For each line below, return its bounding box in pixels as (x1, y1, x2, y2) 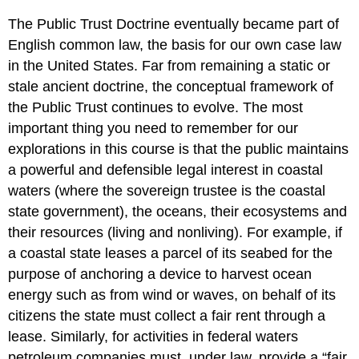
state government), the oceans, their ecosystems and (8, 204, 348, 220)
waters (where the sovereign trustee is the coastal (8, 183, 326, 200)
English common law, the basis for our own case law (8, 37, 342, 54)
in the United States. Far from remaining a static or (8, 58, 331, 75)
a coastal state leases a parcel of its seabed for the (8, 245, 333, 262)
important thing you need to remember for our (8, 120, 299, 137)
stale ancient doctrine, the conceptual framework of (8, 79, 334, 95)
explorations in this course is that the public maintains (8, 141, 349, 158)
